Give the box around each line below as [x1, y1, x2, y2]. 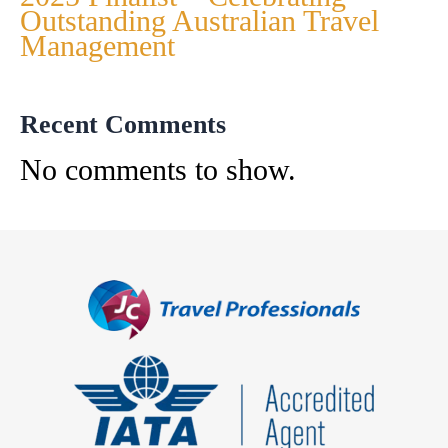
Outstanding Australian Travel [20, 3, 379, 37]
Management [20, 28, 175, 62]
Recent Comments [20, 109, 226, 139]
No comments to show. [20, 152, 296, 186]
